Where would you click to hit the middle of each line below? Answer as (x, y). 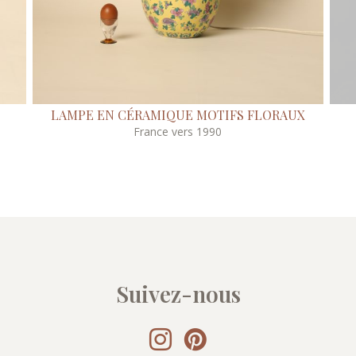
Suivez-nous (178, 294)
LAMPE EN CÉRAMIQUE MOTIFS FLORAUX (178, 115)
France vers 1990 (178, 132)
